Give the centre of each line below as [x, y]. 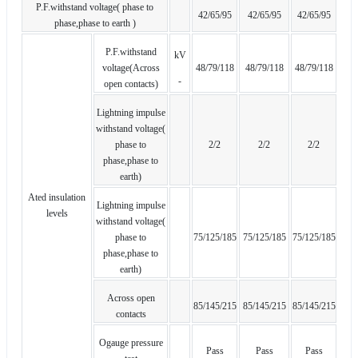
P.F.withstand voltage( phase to [95, 8]
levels [57, 214]
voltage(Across [131, 68]
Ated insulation [57, 198]
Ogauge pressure [131, 343]
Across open [131, 298]
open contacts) [131, 84]
